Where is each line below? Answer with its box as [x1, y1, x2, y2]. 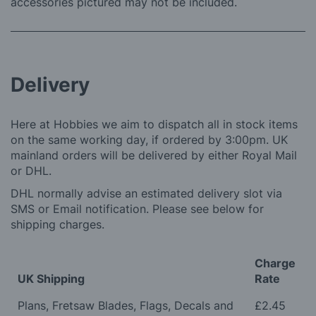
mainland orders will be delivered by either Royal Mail [11, 147, 297, 162]
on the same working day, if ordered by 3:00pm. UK [11, 132, 288, 147]
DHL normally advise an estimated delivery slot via [11, 186, 282, 200]
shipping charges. [11, 217, 104, 231]
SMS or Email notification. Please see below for [11, 201, 264, 216]
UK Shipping [18, 271, 85, 286]
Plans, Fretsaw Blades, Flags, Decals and [18, 298, 233, 312]
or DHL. [11, 163, 51, 178]
